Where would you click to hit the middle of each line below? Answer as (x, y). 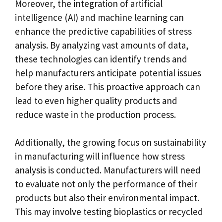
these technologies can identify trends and (101, 59)
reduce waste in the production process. (95, 114)
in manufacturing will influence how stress (100, 156)
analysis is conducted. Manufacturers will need (108, 170)
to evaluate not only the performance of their (106, 184)
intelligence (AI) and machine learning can (99, 17)
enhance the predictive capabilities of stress (103, 31)
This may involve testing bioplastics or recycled (109, 212)
